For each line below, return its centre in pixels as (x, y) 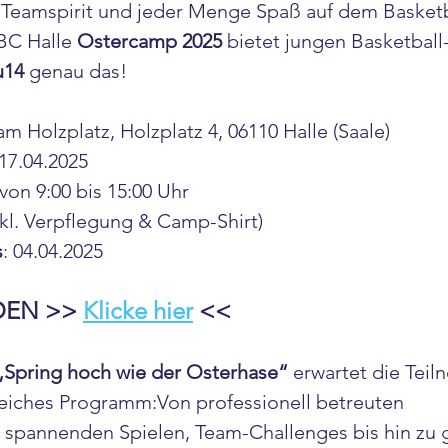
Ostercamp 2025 (149, 41)
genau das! (75, 71)
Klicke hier (138, 310)
